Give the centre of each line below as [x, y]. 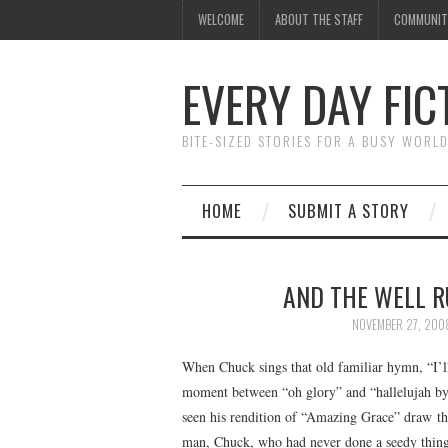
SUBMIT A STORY [348, 210]
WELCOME [221, 19]
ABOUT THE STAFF [319, 19]
